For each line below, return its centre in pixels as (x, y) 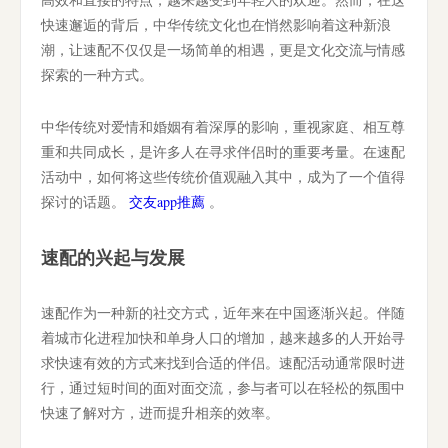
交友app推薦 (167, 201)
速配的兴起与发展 (113, 257)
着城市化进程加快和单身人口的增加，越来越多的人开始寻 (223, 337)
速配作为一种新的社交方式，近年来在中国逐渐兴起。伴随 (223, 312)
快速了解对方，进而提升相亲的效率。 (160, 412)
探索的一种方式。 (97, 74)
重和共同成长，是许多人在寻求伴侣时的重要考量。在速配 (223, 151)
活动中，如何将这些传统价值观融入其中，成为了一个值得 (223, 176)
